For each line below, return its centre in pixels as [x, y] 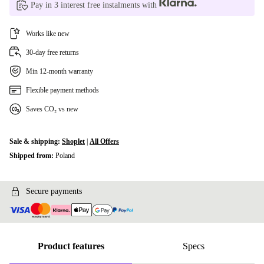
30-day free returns [52, 52]
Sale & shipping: [36, 141]
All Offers [104, 141]
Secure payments [54, 191]
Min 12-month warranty [60, 71]
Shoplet [73, 141]
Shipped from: [32, 156]
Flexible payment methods [62, 90]
